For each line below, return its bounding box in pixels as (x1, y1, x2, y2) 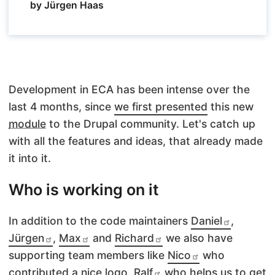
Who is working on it (9, 180, 159, 199)
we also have (163, 231, 233, 245)
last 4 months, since (9, 100, 114, 114)
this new (207, 100, 254, 114)
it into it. (9, 152, 51, 165)
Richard (115, 231, 154, 245)
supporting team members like (9, 249, 168, 262)
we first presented (114, 100, 207, 114)
